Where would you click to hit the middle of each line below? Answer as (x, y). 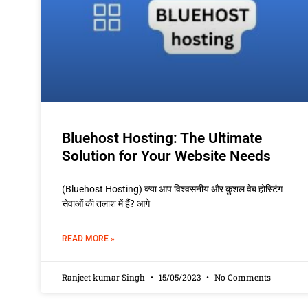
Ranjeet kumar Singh (104, 277)
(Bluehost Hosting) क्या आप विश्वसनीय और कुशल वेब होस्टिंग (172, 189)
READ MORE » (88, 238)
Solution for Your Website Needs (166, 156)
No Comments (242, 277)
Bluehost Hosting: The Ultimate (162, 138)
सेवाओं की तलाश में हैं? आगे (106, 203)
